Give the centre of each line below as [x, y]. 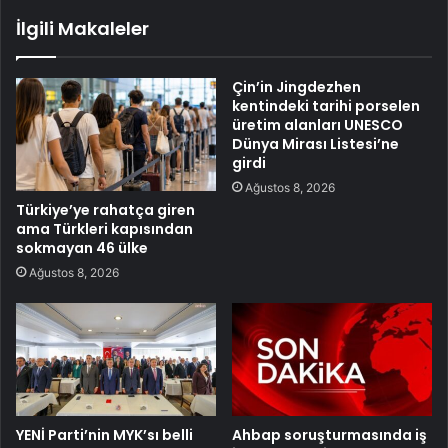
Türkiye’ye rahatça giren [105, 210]
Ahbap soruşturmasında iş [329, 435]
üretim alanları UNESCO [317, 125]
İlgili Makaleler [82, 29]
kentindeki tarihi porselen [326, 106]
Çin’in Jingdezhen [296, 87]
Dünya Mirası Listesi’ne [315, 144]
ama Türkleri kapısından [104, 229]
